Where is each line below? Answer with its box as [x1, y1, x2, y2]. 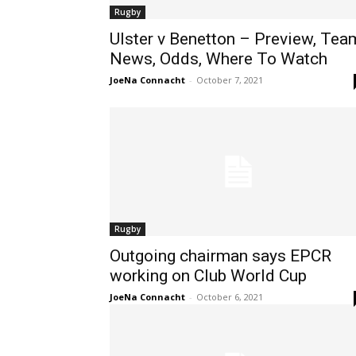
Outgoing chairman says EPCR [110, 246, 331, 265]
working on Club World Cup [110, 266, 307, 285]
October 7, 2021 [196, 74, 263, 86]
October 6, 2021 [196, 291, 263, 303]
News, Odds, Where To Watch [110, 49, 327, 68]
